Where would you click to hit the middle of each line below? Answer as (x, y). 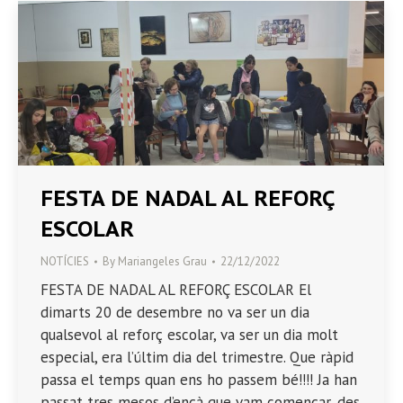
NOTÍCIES (65, 262)
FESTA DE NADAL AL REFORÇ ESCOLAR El (176, 290)
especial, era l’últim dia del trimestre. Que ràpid (197, 358)
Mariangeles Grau (162, 262)
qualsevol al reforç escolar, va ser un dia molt (189, 335)
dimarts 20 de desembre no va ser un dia (175, 313)
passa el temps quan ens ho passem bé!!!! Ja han (199, 380)
